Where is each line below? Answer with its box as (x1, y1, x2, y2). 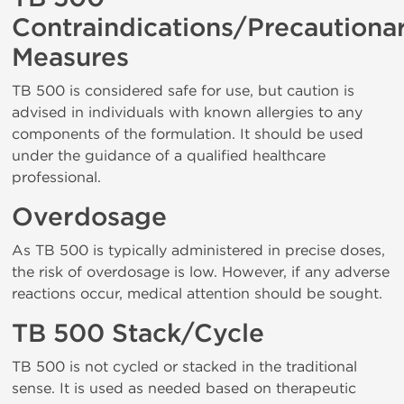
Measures (12, 42, 129, 73)
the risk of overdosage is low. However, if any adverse (12, 263, 390, 280)
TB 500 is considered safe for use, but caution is (12, 82, 354, 99)
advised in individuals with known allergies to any (12, 104, 363, 121)
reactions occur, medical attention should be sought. (12, 285, 382, 302)
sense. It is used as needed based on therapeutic (12, 380, 356, 397)
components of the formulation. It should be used (12, 125, 363, 142)
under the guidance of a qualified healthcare (12, 147, 326, 164)
